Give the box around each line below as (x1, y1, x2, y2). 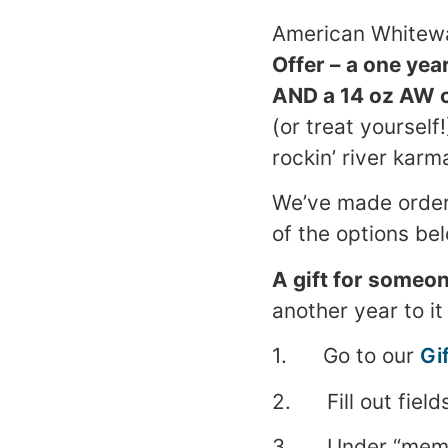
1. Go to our (272, 343, 420, 369)
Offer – (272, 52, 340, 77)
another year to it (272, 297, 443, 323)
